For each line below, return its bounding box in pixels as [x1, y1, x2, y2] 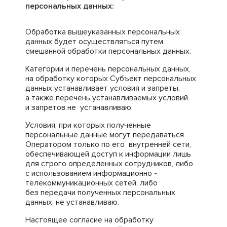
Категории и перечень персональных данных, [25, 64, 191, 74]
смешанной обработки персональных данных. [25, 46, 191, 56]
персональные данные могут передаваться [25, 130, 184, 140]
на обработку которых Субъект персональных [25, 73, 196, 84]
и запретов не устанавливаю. [25, 102, 133, 112]
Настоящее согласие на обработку [25, 215, 154, 225]
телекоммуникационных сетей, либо [25, 178, 158, 188]
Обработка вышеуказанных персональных [25, 27, 180, 37]
